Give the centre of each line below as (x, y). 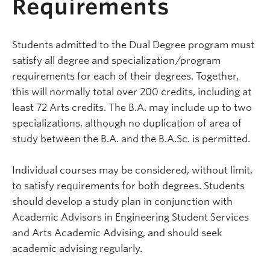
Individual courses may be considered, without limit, (132, 171)
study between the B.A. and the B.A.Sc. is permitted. (131, 139)
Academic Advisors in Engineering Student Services (130, 218)
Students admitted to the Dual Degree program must (133, 45)
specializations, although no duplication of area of (127, 124)
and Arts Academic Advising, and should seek (117, 233)
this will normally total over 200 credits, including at (132, 92)
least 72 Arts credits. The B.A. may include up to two (132, 108)
